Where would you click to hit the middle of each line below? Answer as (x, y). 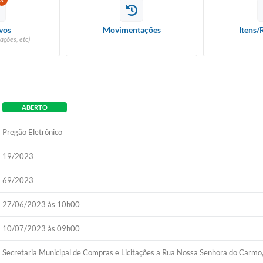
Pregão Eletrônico (33, 132)
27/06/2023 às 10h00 (41, 204)
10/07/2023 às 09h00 (41, 228)
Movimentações (131, 30)
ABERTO (35, 107)
